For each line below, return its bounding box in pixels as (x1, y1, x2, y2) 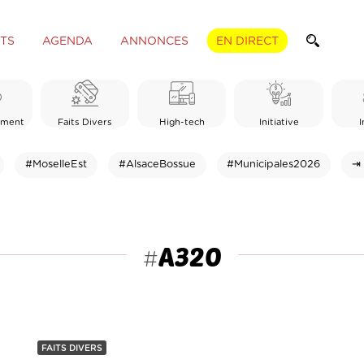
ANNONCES (119, 35, 188, 47)
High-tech (158, 117, 205, 127)
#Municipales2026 (227, 158, 321, 170)
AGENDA (41, 35, 93, 47)
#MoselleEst (25, 158, 88, 170)
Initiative (258, 117, 299, 127)
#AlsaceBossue (118, 158, 196, 170)
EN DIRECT (215, 35, 279, 47)
